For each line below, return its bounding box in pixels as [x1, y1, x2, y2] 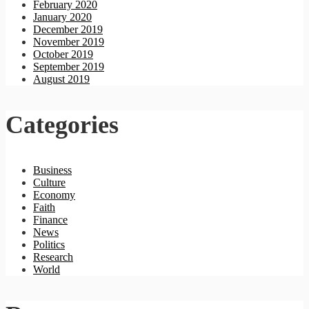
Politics [33, 239, 65, 251]
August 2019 [33, 73, 90, 86]
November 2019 [33, 36, 104, 48]
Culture [33, 177, 66, 189]
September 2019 [33, 61, 104, 73]
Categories [6, 111, 119, 139]
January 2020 [33, 11, 92, 23]
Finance [33, 214, 68, 226]
